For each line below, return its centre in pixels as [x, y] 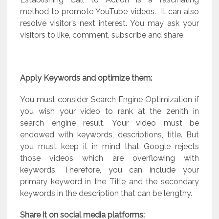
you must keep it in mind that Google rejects [109, 147]
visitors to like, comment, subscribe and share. [102, 35]
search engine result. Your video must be [109, 123]
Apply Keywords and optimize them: [86, 78]
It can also [180, 12]
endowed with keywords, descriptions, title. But [109, 135]
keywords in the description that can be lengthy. [106, 194]
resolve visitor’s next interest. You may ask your [109, 23]
